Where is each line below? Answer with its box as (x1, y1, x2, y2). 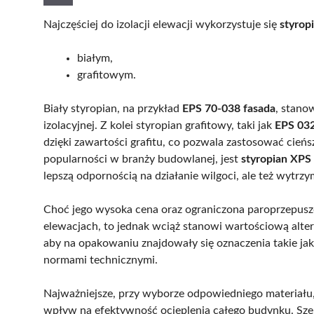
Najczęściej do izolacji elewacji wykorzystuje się (43, 19, 280, 31)
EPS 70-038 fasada (182, 103, 275, 115)
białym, (77, 53, 113, 64)
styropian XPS (241, 153, 311, 165)
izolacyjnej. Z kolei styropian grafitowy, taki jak (43, 120, 275, 132)
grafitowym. (77, 69, 136, 81)
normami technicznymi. (43, 254, 158, 266)
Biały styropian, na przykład (43, 103, 182, 115)
